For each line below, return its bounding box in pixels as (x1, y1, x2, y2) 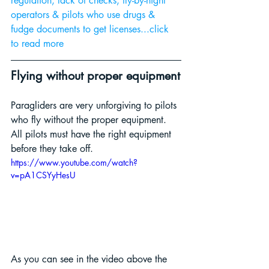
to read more (11, 37, 67, 50)
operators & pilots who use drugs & (11, 8, 158, 22)
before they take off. (11, 142, 93, 156)
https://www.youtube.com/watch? (11, 157, 138, 169)
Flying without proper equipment (11, 68, 180, 84)
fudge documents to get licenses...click (11, 23, 172, 36)
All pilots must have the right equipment (11, 128, 174, 141)
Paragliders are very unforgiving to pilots (11, 99, 180, 112)
